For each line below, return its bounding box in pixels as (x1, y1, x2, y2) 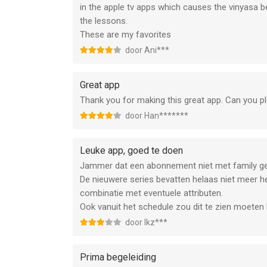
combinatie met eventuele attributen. (80, 188, 223, 198)
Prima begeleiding (80, 252, 156, 263)
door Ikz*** (125, 218, 167, 227)
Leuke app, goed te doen (80, 145, 183, 156)
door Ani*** (125, 45, 169, 55)
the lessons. (80, 15, 128, 26)
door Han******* (125, 111, 188, 120)
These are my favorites (80, 29, 171, 40)
